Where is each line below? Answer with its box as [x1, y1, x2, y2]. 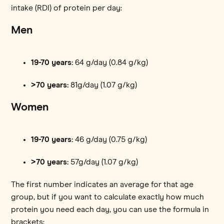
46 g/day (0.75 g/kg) [73, 135, 147, 143]
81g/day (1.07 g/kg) [68, 80, 137, 89]
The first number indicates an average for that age [11, 180, 194, 188]
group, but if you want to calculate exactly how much [11, 192, 204, 201]
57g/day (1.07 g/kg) [68, 157, 138, 166]
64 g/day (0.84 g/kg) [73, 58, 148, 66]
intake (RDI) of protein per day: [11, 3, 122, 12]
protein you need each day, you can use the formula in [11, 205, 209, 213]
